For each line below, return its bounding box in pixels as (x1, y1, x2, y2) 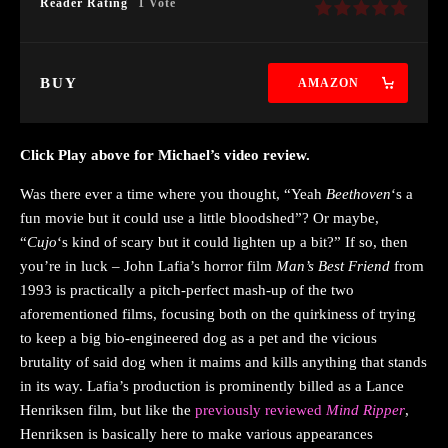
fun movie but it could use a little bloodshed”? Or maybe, (20, 209, 379, 226)
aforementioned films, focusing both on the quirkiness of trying (20, 305, 416, 322)
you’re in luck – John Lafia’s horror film (20, 257, 276, 274)
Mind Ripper (326, 401, 405, 418)
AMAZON (297, 75, 359, 90)
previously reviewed (195, 401, 326, 418)
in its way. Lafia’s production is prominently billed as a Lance (20, 377, 404, 394)
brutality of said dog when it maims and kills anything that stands (20, 353, 427, 370)
